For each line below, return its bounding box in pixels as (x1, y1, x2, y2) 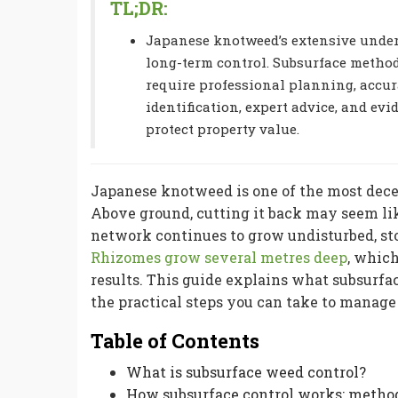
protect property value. (146, 120, 299, 139)
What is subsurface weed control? (126, 362, 366, 382)
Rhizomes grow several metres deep (91, 247, 347, 267)
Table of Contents (91, 327, 259, 354)
